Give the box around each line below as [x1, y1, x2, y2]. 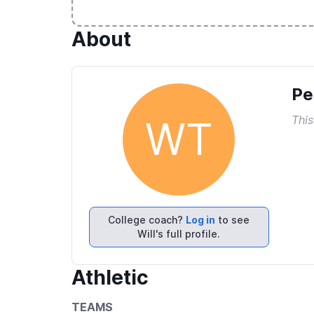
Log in [186, 214, 216, 226]
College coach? [108, 214, 186, 226]
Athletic [71, 266, 149, 289]
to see [215, 214, 250, 226]
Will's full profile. [137, 228, 221, 240]
